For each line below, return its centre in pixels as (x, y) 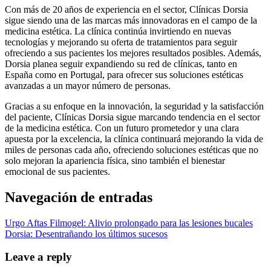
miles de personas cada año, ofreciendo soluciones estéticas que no (132, 149)
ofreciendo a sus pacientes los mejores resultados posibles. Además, (133, 53)
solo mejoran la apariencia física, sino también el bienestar (115, 160)
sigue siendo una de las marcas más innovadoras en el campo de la (131, 20)
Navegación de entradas (79, 197)
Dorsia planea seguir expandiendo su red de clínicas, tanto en (121, 64)
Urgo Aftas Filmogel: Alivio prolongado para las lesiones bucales (129, 223)
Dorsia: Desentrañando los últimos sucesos (86, 233)
